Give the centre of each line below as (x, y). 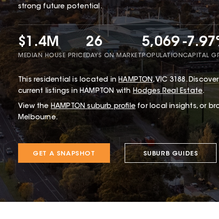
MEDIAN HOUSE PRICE (52, 55)
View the (33, 106)
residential (52, 80)
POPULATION (162, 55)
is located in (94, 80)
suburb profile (110, 106)
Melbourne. (38, 118)
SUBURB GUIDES (171, 153)
